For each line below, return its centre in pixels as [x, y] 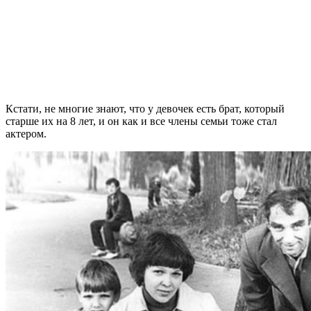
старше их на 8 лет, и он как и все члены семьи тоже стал [141, 121]
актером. [26, 133]
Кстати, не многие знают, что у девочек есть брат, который [145, 108]
